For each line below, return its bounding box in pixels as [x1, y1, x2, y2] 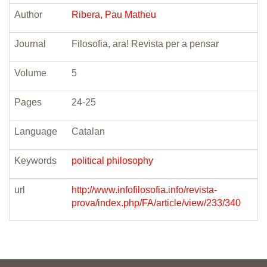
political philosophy [72, 156, 153, 166]
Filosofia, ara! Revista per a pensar [72, 39, 219, 49]
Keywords [14, 156, 57, 166]
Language [14, 126, 57, 136]
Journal [14, 39, 46, 49]
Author [14, 10, 42, 20]
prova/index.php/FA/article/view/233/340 [72, 198, 241, 208]
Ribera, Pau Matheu [72, 10, 156, 20]
